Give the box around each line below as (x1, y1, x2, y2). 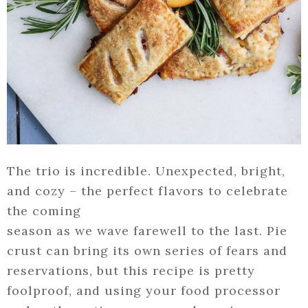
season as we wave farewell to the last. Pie (7, 223, 287, 239)
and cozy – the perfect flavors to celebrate (7, 183, 288, 199)
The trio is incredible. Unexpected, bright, (7, 163, 285, 179)
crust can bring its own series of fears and (7, 243, 287, 259)
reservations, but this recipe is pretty (7, 263, 255, 279)
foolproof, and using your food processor (7, 283, 280, 299)
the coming (7, 203, 81, 219)
